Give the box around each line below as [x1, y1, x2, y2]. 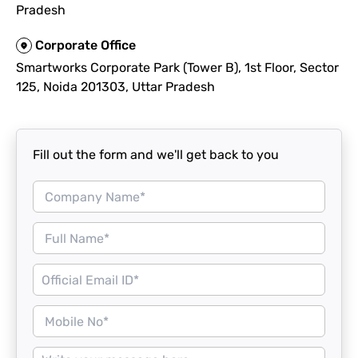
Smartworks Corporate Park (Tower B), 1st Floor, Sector [16, 60, 339, 75]
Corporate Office [35, 38, 136, 53]
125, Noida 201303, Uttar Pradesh [16, 79, 215, 94]
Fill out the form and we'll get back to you [33, 147, 279, 162]
